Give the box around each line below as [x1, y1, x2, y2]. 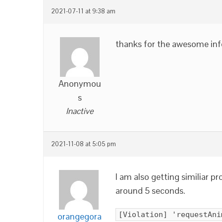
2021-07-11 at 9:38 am [51, 7, 115, 15]
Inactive [66, 106, 93, 116]
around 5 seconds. [115, 185, 185, 196]
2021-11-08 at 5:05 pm [51, 140, 116, 148]
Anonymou [58, 78, 101, 89]
